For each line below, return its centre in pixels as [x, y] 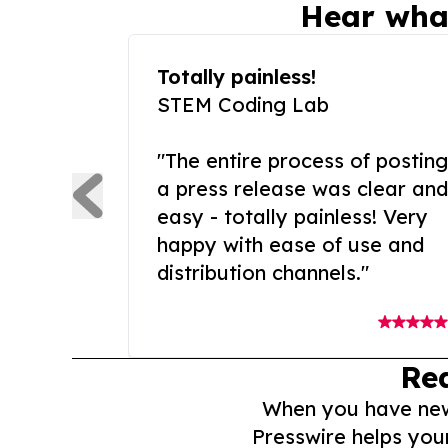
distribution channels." [263, 273]
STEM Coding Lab [243, 105]
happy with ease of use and [290, 245]
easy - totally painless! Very [292, 217]
